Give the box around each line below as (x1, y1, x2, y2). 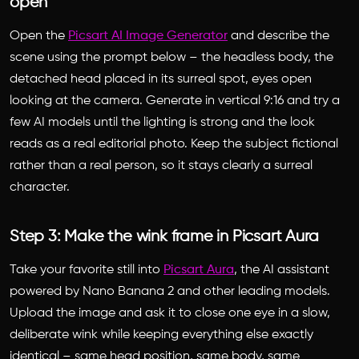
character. (10, 181, 70, 195)
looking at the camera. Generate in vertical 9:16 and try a (10, 95, 340, 108)
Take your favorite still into (10, 264, 163, 277)
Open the (10, 30, 68, 43)
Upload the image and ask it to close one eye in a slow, (10, 307, 330, 321)
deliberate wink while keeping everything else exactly (10, 329, 313, 342)
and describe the (228, 30, 329, 43)
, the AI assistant (234, 264, 329, 277)
